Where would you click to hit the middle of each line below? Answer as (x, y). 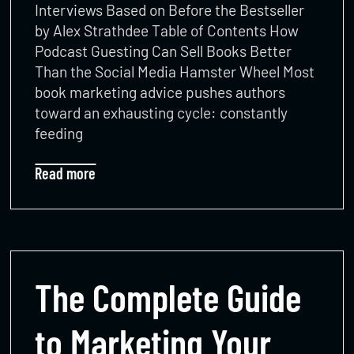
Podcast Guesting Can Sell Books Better (164, 51)
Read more (66, 173)
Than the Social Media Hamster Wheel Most (175, 71)
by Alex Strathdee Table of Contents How (167, 30)
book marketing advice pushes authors (160, 92)
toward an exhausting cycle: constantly (162, 112)
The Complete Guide (168, 297)
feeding (59, 133)
